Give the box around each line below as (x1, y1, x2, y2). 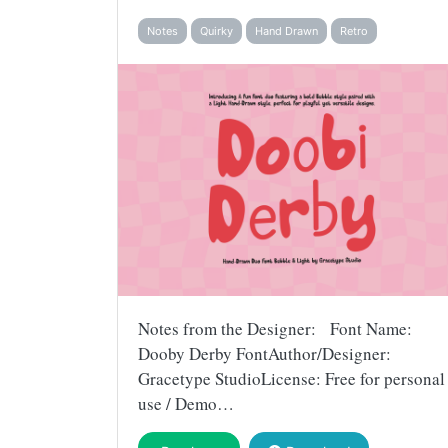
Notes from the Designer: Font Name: (138, 316, 412, 340)
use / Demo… (138, 391, 234, 415)
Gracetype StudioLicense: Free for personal (138, 366, 445, 390)
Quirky (200, 23, 233, 38)
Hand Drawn (255, 23, 318, 38)
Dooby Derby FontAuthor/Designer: (138, 341, 391, 365)
